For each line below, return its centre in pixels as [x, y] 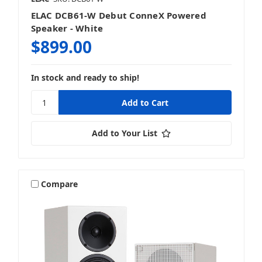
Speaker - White [67, 28]
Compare [60, 184]
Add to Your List [124, 133]
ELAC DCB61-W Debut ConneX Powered [118, 15]
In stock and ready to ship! [85, 78]
